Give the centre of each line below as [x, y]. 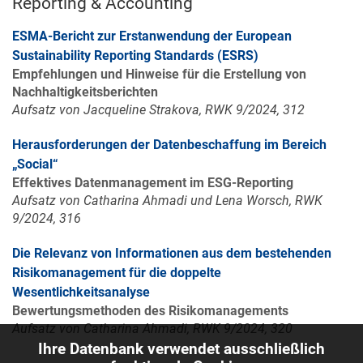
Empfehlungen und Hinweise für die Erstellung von [159, 74]
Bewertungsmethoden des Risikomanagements [150, 311]
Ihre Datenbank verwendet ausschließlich [181, 349]
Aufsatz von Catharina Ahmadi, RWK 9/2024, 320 [152, 329]
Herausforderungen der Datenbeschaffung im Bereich [169, 145]
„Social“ [35, 164]
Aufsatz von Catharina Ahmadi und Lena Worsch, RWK [167, 201]
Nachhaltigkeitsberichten [85, 92]
